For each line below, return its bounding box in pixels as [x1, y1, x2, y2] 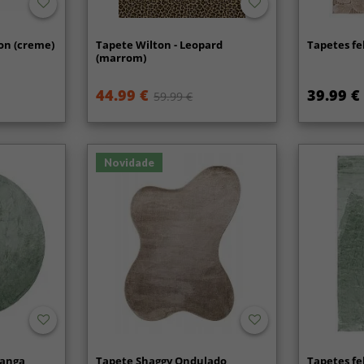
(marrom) [96, 50, 147, 65]
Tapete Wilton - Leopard [96, 37, 223, 52]
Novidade [104, 155, 155, 169]
